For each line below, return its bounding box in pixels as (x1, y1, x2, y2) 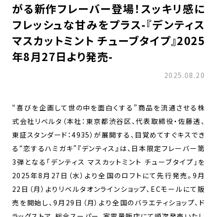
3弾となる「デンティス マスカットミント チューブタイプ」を (12, 156, 205, 167)
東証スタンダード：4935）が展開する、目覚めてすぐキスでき (12, 129, 205, 139)
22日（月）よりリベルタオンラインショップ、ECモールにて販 (12, 184, 205, 194)
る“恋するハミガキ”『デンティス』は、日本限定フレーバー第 (12, 143, 205, 153)
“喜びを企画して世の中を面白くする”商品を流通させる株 (12, 102, 205, 112)
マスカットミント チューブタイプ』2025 (12, 32, 205, 48)
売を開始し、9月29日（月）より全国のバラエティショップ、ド (12, 197, 205, 207)
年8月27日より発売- (12, 48, 113, 64)
